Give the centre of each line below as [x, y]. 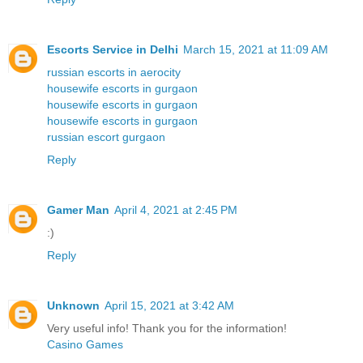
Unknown [73, 305]
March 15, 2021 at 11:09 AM [256, 49]
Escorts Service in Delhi [113, 49]
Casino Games [85, 344]
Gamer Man [78, 209]
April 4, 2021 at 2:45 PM [176, 209]
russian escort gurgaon [106, 137]
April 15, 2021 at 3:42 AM [169, 305]
